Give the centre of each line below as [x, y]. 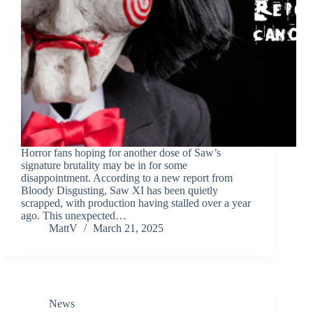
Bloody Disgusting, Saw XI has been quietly [119, 191]
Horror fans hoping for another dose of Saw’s [121, 153]
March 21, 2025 [128, 228]
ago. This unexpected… [74, 216]
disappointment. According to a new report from [127, 178]
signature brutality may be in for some [104, 166]
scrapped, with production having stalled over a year [136, 203]
